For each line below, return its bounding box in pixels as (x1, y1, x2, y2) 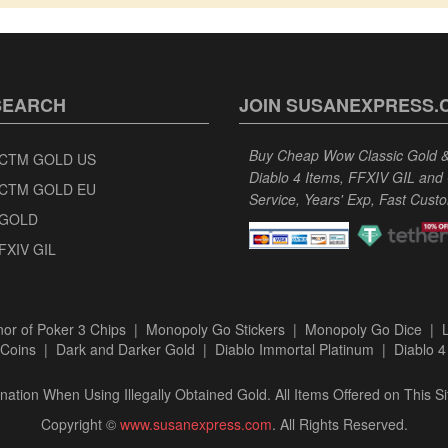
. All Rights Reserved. (271, 413, 408, 434)
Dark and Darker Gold (55, 338, 195, 359)
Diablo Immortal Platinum (214, 338, 374, 359)
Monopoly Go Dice (305, 318, 422, 339)
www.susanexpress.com (119, 413, 272, 434)
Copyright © (40, 413, 120, 434)
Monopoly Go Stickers (146, 318, 285, 339)
